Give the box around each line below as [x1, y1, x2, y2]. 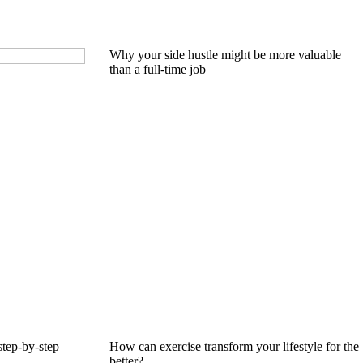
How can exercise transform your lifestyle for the [109, 340, 359, 354]
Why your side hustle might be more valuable [109, 48, 341, 62]
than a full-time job [109, 62, 206, 77]
